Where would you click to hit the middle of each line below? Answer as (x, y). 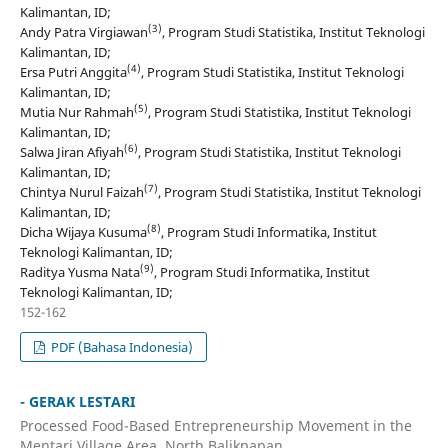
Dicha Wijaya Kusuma (83, 232)
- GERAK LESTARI (77, 402)
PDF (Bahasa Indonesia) (121, 347)
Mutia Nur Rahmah (76, 112)
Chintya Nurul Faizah (81, 192)
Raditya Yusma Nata (79, 272)
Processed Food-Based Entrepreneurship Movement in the (215, 425)
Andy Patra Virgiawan (83, 32)
